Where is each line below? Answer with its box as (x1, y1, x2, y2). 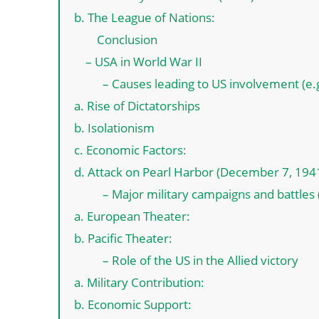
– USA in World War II (85, 53, 202, 70)
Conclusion (97, 31, 157, 48)
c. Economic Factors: (74, 141, 187, 158)
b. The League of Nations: (74, 9, 215, 26)
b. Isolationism (74, 119, 155, 136)
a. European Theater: (74, 207, 190, 224)
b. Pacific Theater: (74, 229, 172, 246)
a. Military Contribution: (74, 273, 204, 291)
